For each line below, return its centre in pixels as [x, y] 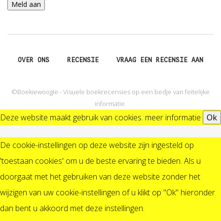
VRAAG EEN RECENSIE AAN [160, 60]
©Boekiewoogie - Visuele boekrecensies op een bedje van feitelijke [110, 92]
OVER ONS [34, 60]
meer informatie [173, 118]
